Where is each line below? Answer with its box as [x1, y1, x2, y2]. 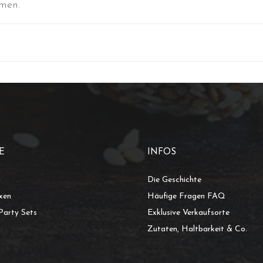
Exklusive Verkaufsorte [147, 208, 230, 218]
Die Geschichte [147, 176, 201, 185]
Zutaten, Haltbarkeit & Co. [147, 225, 247, 234]
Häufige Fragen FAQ [147, 192, 225, 201]
